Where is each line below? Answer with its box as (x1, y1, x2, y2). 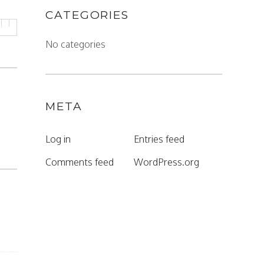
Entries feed (134, 133, 184, 145)
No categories (45, 38, 105, 50)
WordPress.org (134, 156, 199, 168)
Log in (45, 133, 71, 145)
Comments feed (45, 156, 114, 168)
